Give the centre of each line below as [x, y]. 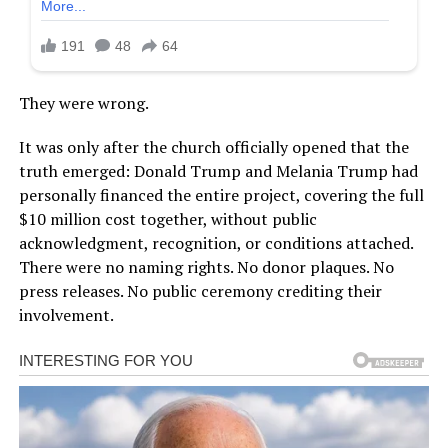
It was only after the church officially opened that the [213, 147]
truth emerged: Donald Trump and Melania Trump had [218, 171]
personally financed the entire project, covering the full [221, 195]
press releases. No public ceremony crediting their [200, 291]
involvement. [66, 315]
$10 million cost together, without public [167, 219]
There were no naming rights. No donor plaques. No [206, 267]
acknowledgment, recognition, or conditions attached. [215, 243]
